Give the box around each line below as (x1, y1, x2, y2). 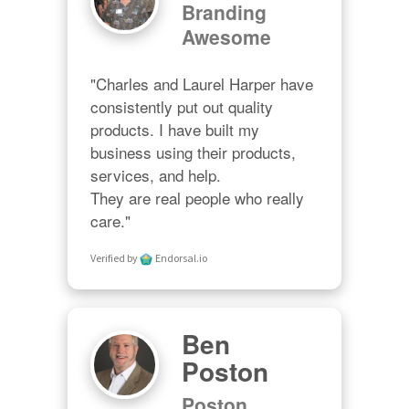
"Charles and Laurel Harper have (90, 72, 313, 96)
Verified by (90, 250, 140, 265)
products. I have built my (90, 118, 259, 142)
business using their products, (90, 141, 296, 164)
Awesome (182, 23, 271, 51)
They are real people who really (90, 186, 304, 210)
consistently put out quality (90, 95, 273, 119)
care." (90, 209, 131, 233)
